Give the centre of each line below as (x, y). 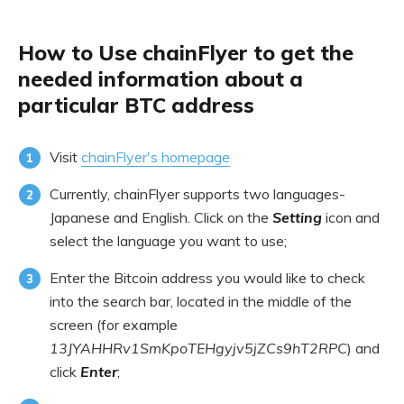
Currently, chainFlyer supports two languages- (197, 194)
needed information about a (161, 79)
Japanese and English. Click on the (161, 218)
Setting (297, 218)
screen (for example (114, 325)
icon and (351, 218)
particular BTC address (136, 106)
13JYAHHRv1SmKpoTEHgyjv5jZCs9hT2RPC (198, 349)
